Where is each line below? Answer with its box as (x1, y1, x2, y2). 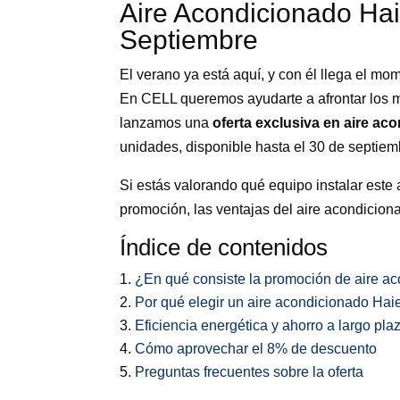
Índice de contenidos (120, 233, 329, 261)
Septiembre (120, 24, 259, 54)
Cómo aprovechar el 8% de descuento (135, 340, 378, 356)
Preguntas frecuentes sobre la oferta (135, 363, 364, 379)
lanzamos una (120, 114, 213, 130)
